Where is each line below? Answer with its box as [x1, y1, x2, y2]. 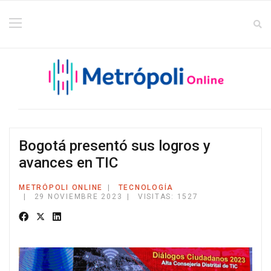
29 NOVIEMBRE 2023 [34, 192, 123, 201]
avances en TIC [19, 154, 118, 171]
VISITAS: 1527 [137, 192, 198, 201]
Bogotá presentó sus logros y [19, 137, 211, 154]
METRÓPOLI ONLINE [19, 183, 103, 192]
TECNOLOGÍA [118, 183, 174, 192]
